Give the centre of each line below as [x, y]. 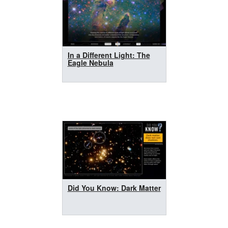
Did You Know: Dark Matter [114, 188]
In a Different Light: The [109, 55]
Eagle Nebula [90, 62]
